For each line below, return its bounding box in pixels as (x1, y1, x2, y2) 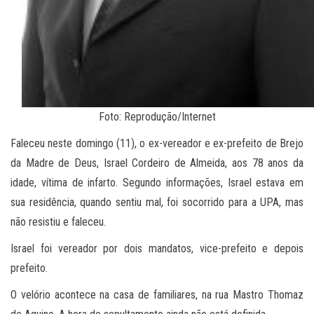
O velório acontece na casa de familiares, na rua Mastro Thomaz (11, 288, 303, 302)
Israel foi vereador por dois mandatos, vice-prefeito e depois (11, 242, 303, 256)
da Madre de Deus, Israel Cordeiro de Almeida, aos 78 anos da (11, 156, 303, 170)
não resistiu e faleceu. (11, 215, 109, 229)
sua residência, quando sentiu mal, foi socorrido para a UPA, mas (11, 196, 303, 210)
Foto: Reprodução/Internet (98, 110, 216, 124)
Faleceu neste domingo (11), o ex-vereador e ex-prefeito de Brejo (11, 137, 303, 151)
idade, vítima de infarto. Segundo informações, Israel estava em (11, 176, 303, 190)
